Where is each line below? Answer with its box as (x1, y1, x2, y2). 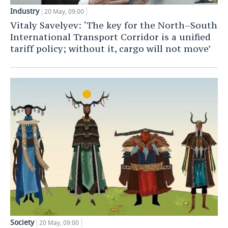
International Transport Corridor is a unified (10, 31, 211, 43)
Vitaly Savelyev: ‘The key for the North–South (10, 19, 217, 31)
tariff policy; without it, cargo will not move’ (10, 42, 211, 54)
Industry (10, 6, 39, 16)
